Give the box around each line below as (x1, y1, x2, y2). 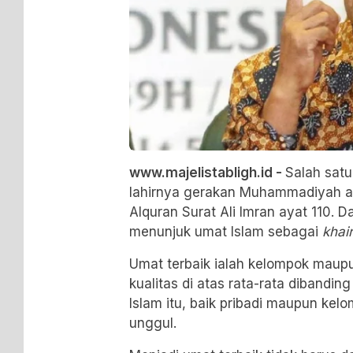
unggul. (129, 314, 176, 331)
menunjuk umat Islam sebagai (129, 223, 322, 240)
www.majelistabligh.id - (129, 164, 282, 180)
